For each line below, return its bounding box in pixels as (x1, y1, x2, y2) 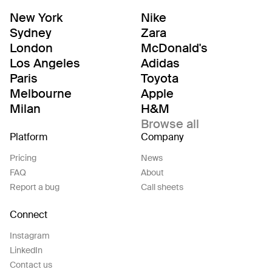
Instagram (10, 230, 50, 241)
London (10, 40, 53, 56)
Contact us (10, 259, 52, 270)
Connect (10, 208, 47, 221)
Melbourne (10, 86, 72, 101)
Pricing (10, 152, 36, 163)
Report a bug (10, 182, 59, 192)
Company (141, 131, 183, 143)
